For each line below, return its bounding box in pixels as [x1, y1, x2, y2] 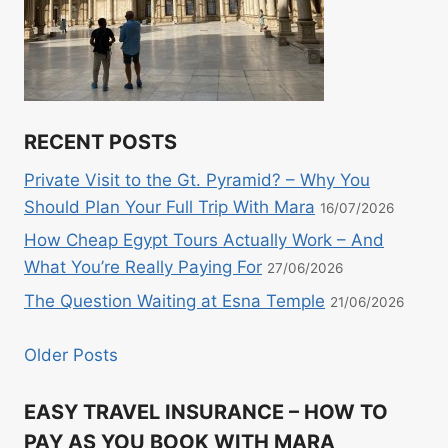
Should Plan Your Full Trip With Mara [24, 196, 315, 217]
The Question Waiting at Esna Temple [24, 291, 325, 312]
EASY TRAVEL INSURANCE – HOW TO [24, 399, 388, 424]
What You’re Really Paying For [24, 257, 262, 278]
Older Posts [24, 345, 118, 366]
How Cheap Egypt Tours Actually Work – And [24, 230, 384, 251]
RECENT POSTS [24, 129, 177, 154]
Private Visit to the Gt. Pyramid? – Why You [24, 169, 370, 190]
